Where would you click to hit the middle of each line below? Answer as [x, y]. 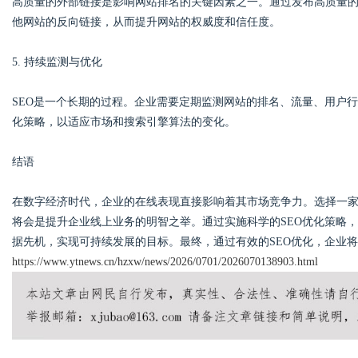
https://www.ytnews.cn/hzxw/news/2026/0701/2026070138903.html [165, 262]
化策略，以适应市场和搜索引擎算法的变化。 [124, 122]
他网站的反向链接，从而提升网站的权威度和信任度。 [146, 22]
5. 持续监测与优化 [57, 62]
